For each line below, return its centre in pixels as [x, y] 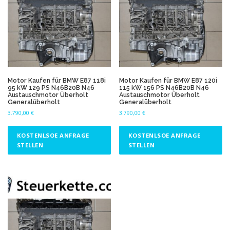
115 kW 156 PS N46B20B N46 [164, 87]
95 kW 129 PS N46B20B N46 [51, 87]
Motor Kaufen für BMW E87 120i [168, 80]
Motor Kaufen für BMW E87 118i [57, 80]
